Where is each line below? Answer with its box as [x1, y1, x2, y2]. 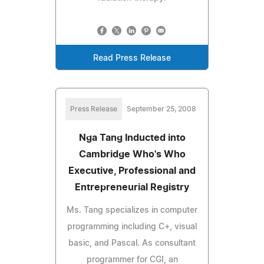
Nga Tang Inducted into [78, 133, 186, 143]
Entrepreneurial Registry [75, 182, 189, 192]
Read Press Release [93, 54, 171, 62]
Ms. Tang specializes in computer [67, 206, 197, 214]
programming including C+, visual [67, 222, 197, 231]
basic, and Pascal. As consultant [68, 239, 196, 247]
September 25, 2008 [127, 105, 196, 113]
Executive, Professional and [68, 166, 196, 176]
